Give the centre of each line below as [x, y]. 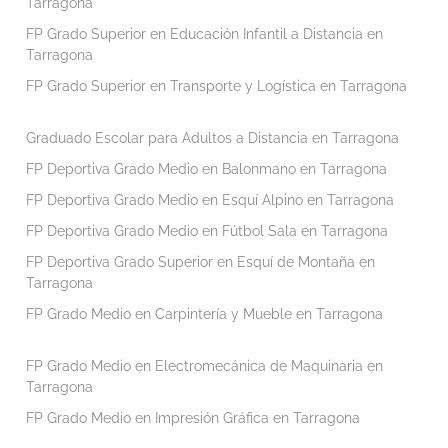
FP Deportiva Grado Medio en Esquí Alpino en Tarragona [209, 199]
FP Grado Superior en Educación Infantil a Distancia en [204, 33]
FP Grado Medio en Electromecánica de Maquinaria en [204, 365]
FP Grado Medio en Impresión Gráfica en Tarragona [192, 417]
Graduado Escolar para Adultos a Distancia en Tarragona [212, 137]
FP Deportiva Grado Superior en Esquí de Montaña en [200, 261]
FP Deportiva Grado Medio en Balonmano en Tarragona [206, 168]
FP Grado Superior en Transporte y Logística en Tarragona [216, 85]
